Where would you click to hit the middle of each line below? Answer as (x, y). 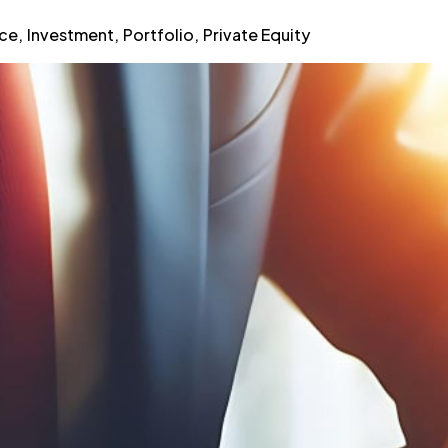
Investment (70, 34)
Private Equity (256, 34)
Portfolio (158, 34)
